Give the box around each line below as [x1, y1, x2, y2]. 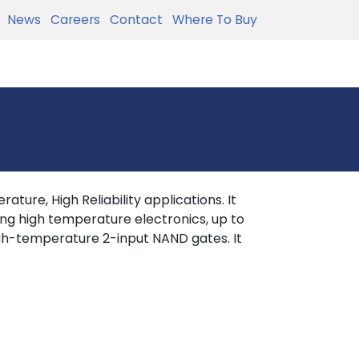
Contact [103, 10, 163, 29]
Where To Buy [166, 10, 257, 29]
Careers [44, 10, 100, 29]
